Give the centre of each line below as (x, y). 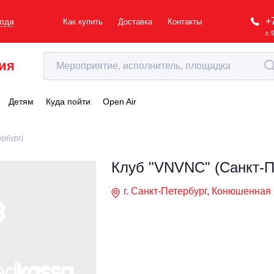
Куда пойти (68, 102)
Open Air (120, 102)
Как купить (83, 21)
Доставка (135, 21)
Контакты (185, 21)
